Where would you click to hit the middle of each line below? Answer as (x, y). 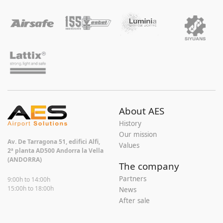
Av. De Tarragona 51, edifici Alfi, (54, 141)
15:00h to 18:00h (31, 189)
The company (149, 166)
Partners (133, 179)
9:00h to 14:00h (29, 180)
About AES (142, 111)
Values (129, 145)
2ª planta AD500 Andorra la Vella (56, 150)
